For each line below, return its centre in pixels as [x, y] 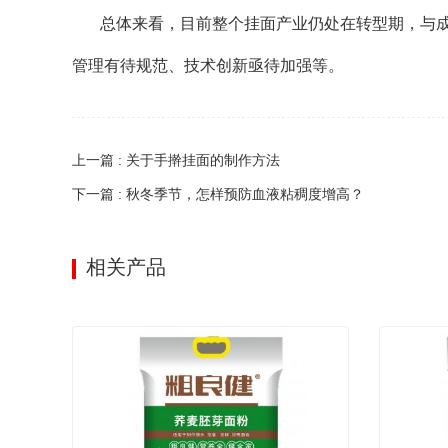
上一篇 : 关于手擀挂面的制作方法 [176, 160]
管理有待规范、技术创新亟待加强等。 [208, 65]
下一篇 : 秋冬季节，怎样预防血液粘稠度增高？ [218, 194]
